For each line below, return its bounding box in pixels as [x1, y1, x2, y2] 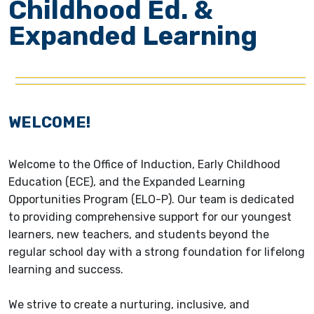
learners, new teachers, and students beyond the [8, 228, 269, 242]
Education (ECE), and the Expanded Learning [8, 175, 245, 189]
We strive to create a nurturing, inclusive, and [8, 298, 250, 312]
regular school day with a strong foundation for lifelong [8, 245, 305, 259]
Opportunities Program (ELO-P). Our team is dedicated [8, 193, 294, 207]
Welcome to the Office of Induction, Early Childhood [8, 158, 280, 172]
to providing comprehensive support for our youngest [8, 210, 292, 224]
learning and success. [8, 263, 123, 277]
